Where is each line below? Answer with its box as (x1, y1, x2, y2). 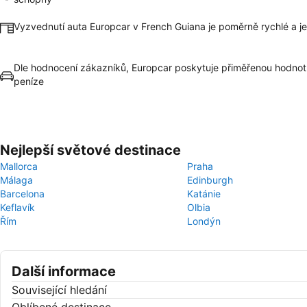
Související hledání (12, 283, 107, 297)
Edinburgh (187, 174, 233, 186)
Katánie (187, 188, 221, 199)
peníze (14, 75, 44, 87)
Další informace (12, 263, 116, 280)
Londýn (187, 215, 221, 227)
